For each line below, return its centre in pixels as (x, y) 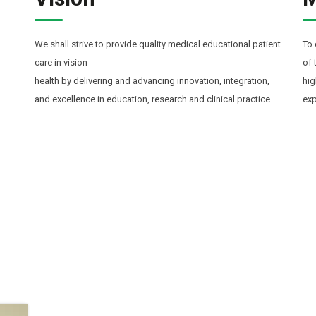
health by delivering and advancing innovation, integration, (152, 80)
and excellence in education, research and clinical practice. (153, 99)
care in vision (61, 62)
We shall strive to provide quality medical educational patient (158, 44)
